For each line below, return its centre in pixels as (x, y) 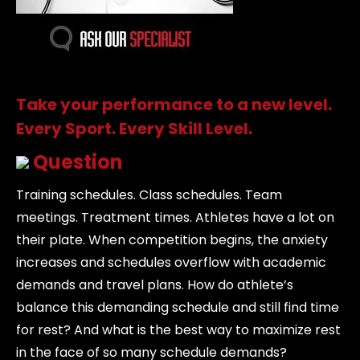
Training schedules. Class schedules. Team (149, 195)
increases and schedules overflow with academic (171, 262)
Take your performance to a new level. (174, 104)
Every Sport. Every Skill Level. (134, 129)
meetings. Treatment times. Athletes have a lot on (175, 217)
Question (76, 162)
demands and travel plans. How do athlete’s (155, 285)
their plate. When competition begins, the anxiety (172, 240)
